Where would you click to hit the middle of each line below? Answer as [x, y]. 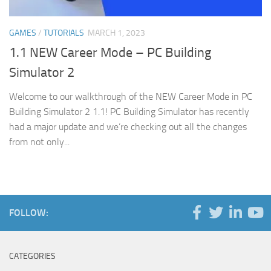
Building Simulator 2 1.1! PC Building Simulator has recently [129, 112]
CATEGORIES [32, 256]
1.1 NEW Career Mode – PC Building [110, 53]
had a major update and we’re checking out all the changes [128, 127]
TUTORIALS [64, 33]
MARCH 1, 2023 [116, 33]
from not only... [39, 142]
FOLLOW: [29, 213]
